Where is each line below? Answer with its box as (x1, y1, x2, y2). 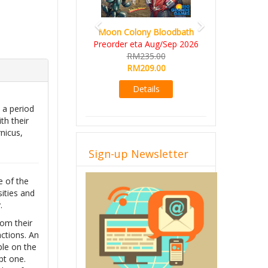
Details (132, 83, 160, 95)
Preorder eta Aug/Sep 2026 (93, 38, 199, 50)
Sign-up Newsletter (89, 147, 188, 161)
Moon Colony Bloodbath (98, 26, 194, 38)
